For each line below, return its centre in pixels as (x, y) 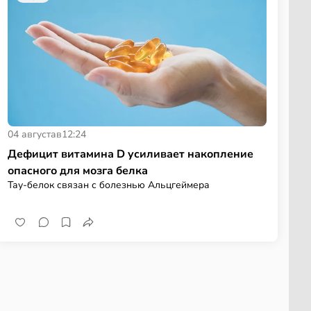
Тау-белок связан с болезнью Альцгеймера (108, 185)
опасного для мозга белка (77, 170)
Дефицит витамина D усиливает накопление (130, 154)
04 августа (32, 134)
